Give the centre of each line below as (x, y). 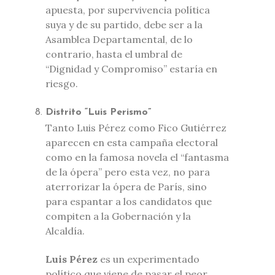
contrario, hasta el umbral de (114, 54)
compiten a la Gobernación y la (118, 216)
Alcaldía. (65, 230)
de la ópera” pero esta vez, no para (128, 172)
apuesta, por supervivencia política (128, 10)
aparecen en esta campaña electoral (132, 142)
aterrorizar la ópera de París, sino (126, 186)
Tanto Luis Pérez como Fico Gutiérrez (136, 127)
